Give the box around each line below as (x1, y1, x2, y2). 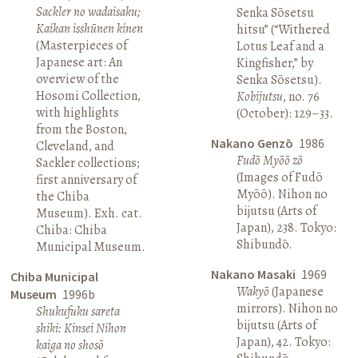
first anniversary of (36, 170, 137, 189)
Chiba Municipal (10, 268, 99, 284)
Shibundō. (236, 235, 292, 253)
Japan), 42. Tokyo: (236, 332, 331, 351)
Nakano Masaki (210, 265, 298, 282)
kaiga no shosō (36, 336, 105, 354)
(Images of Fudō (236, 168, 323, 186)
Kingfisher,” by (236, 54, 313, 72)
